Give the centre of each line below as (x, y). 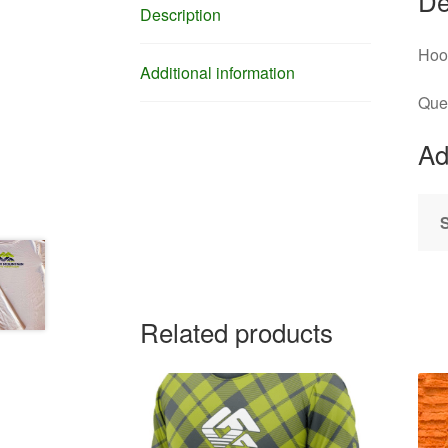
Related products (237, 331)
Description (181, 15)
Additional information (218, 73)
